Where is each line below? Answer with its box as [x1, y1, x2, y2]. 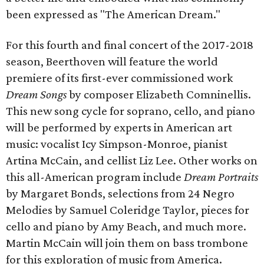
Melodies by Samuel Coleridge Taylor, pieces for [6, 203, 249, 217]
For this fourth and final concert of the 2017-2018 [6, 38, 253, 52]
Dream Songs [6, 87, 67, 101]
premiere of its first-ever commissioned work [6, 71, 233, 85]
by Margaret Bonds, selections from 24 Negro [6, 186, 235, 200]
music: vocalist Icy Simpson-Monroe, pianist [6, 137, 227, 151]
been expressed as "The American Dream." [6, 7, 220, 21]
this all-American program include [6, 170, 184, 184]
